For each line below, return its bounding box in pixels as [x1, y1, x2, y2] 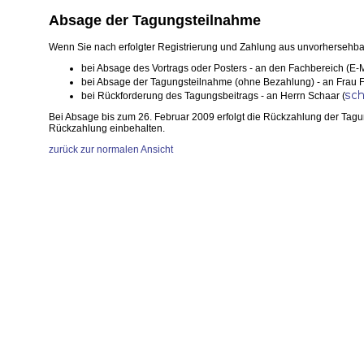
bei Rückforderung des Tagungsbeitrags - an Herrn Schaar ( [81, 89, 345, 102]
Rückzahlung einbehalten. [49, 122, 165, 134]
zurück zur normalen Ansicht [49, 143, 173, 155]
